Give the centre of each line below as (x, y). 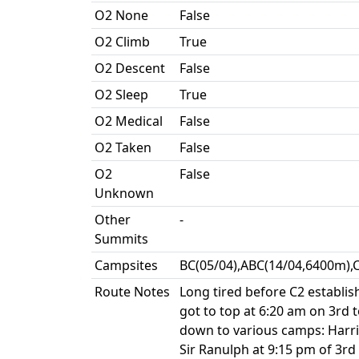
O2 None (121, 15)
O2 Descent (130, 68)
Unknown (124, 193)
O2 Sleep (121, 95)
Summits (121, 239)
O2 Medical (129, 121)
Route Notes (132, 292)
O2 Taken (123, 147)
